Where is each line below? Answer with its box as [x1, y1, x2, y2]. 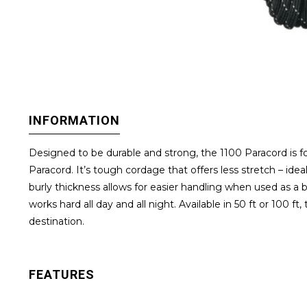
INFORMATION [29, 112, 120, 127]
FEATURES [29, 267, 95, 282]
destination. [29, 214, 84, 228]
